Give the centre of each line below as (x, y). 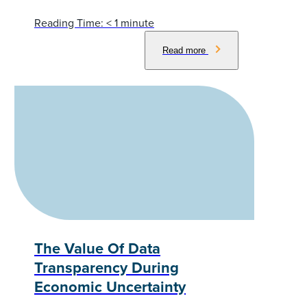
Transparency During (107, 268)
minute (137, 23)
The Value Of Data (97, 249)
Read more (185, 51)
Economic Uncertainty (110, 287)
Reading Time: (69, 23)
